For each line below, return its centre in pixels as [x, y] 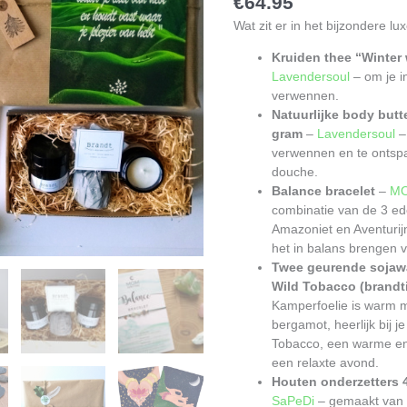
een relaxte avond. [326, 362]
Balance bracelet [324, 190]
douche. [295, 171]
